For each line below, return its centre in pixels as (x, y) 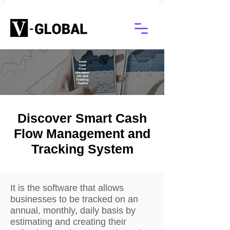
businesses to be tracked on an (74, 199)
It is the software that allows (67, 188)
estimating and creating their (68, 222)
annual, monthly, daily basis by (73, 210)
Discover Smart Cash (82, 118)
